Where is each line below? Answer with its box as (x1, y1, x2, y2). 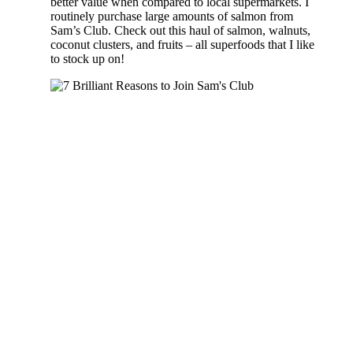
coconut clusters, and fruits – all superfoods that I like (50, 37, 314, 51)
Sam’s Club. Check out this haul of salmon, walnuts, (50, 23, 310, 37)
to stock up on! (50, 51, 124, 65)
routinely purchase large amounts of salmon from (50, 9, 293, 23)
